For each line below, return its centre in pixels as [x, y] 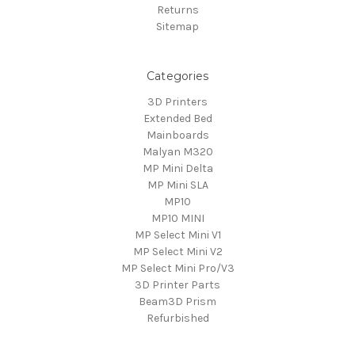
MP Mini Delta [177, 168]
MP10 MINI [177, 218]
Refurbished [177, 318]
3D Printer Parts [177, 284]
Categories [177, 76]
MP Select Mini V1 [177, 235]
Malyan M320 [177, 151]
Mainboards [177, 135]
